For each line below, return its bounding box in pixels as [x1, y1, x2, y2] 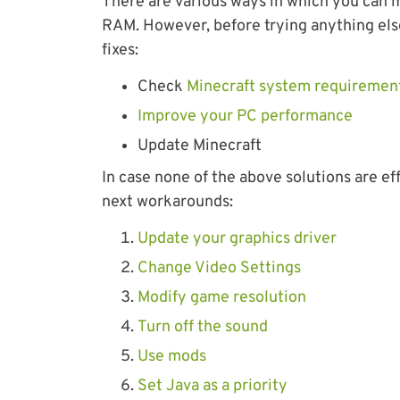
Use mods [137, 346, 206, 367]
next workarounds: [102, 192, 233, 212]
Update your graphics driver [137, 229, 337, 249]
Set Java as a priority [137, 376, 287, 396]
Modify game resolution [137, 287, 306, 308]
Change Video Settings [137, 258, 301, 279]
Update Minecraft [137, 136, 262, 156]
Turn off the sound [137, 317, 268, 337]
